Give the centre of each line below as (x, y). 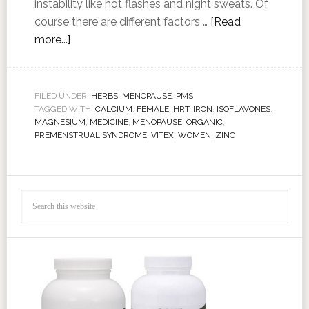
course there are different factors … (122, 22)
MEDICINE (109, 122)
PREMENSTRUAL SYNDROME (90, 135)
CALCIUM (113, 109)
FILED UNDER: (62, 96)
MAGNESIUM (60, 122)
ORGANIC (204, 122)
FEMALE (152, 109)
